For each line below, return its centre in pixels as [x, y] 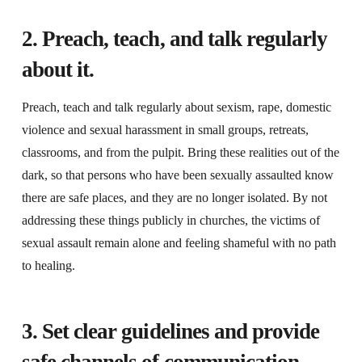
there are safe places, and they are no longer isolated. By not [174, 198]
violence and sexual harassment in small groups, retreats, [165, 130]
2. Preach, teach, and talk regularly [175, 39]
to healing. [48, 266]
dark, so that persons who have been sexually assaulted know [177, 175]
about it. [58, 70]
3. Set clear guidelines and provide [170, 332]
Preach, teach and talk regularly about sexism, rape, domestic [176, 107]
